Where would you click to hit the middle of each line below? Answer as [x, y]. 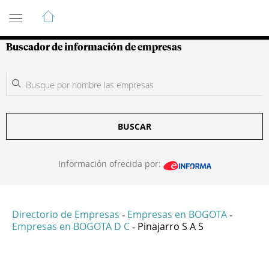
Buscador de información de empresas [94, 47]
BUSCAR [134, 126]
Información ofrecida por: [110, 164]
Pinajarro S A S [171, 227]
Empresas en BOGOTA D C [71, 227]
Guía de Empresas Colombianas [114, 11]
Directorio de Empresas [66, 215]
